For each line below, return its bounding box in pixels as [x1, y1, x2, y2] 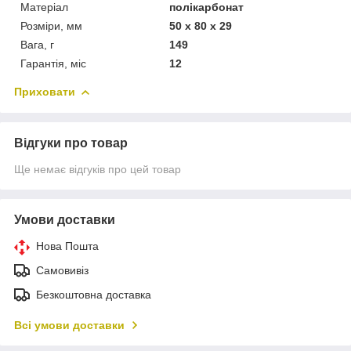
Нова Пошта [36, 239, 99, 252]
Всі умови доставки [14, 318, 125, 331]
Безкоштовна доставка [36, 288, 151, 301]
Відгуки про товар [14, 136, 128, 150]
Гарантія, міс [20, 56, 86, 70]
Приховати [14, 85, 75, 98]
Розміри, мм [20, 19, 82, 32]
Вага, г [20, 38, 54, 51]
